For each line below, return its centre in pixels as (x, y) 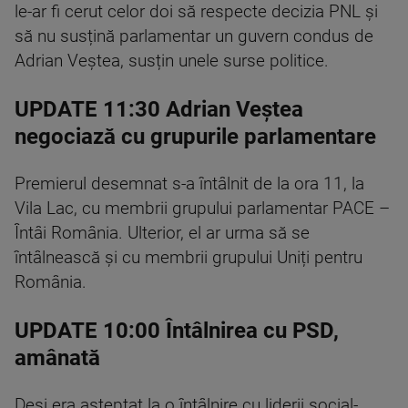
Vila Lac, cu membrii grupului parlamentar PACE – (202, 209)
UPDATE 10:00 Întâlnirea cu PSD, (177, 331)
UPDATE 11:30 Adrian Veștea (159, 110)
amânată (57, 358)
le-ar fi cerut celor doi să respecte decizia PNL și (196, 12)
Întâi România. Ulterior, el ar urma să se (162, 234)
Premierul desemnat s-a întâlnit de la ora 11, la (189, 184)
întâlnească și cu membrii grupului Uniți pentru (189, 258)
